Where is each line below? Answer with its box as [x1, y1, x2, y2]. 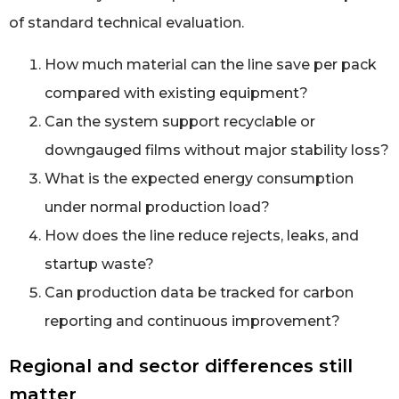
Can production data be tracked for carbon [45, 283, 354, 301]
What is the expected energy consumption [45, 169, 354, 187]
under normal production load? [45, 198, 270, 216]
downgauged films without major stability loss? [45, 141, 389, 159]
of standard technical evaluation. [9, 14, 244, 32]
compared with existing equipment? [45, 84, 308, 102]
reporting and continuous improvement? [45, 312, 340, 330]
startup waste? [45, 255, 154, 273]
